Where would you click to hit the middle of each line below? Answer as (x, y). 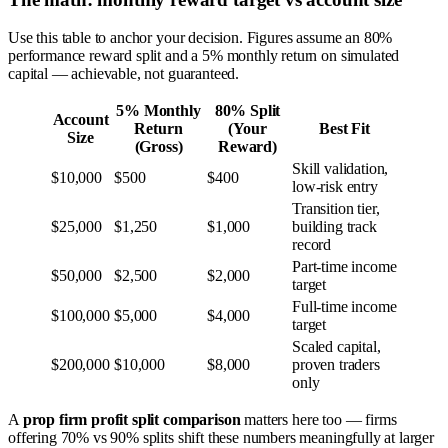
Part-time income (344, 267)
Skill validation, (340, 169)
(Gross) (158, 147)
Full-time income (344, 307)
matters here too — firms (318, 420)
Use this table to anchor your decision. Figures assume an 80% (200, 38)
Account (80, 120)
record (312, 245)
